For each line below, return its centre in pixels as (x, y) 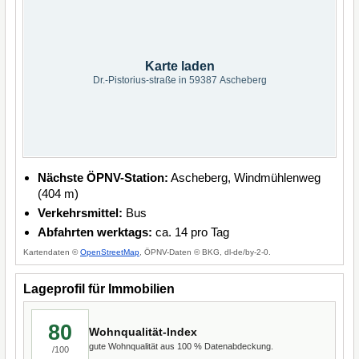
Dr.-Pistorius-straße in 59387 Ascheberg (179, 80)
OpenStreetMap (110, 252)
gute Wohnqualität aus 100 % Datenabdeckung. (181, 346)
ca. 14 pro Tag (191, 232)
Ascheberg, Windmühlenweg (244, 177)
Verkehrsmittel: (80, 213)
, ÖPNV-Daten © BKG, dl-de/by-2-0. (205, 252)
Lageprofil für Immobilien (99, 289)
